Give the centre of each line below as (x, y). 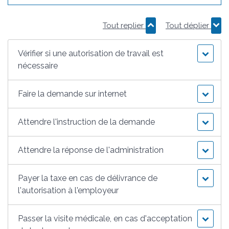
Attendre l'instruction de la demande (87, 122)
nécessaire (38, 65)
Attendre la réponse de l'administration (91, 150)
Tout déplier (188, 25)
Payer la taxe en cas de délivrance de (88, 178)
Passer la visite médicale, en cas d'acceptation (105, 218)
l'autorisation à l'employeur (68, 190)
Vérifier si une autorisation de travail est (91, 53)
